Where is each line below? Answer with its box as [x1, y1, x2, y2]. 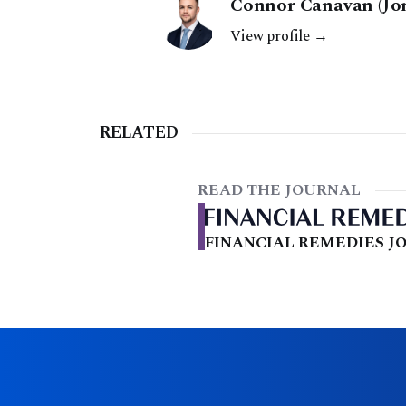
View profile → [230, 25, 328, 48]
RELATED [99, 121, 179, 146]
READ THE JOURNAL [198, 179, 362, 203]
